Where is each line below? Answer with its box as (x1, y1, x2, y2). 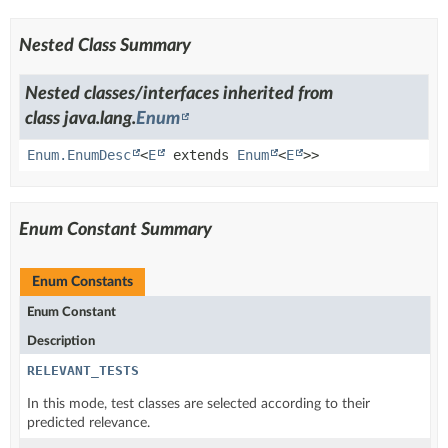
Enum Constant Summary (19, 220, 212, 239)
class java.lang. (25, 109, 136, 128)
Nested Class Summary (19, 36, 191, 55)
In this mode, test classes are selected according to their (27, 396, 370, 411)
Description (27, 334, 95, 348)
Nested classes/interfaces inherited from (25, 84, 333, 103)
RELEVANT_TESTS (27, 362, 139, 378)
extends (165, 146, 237, 163)
